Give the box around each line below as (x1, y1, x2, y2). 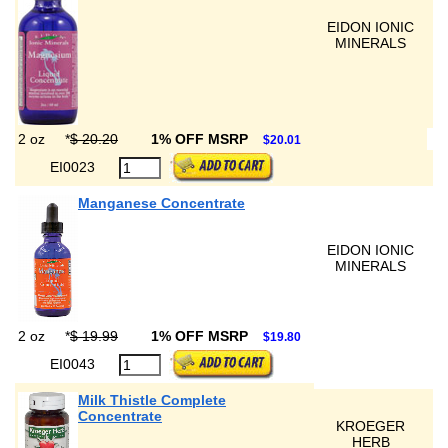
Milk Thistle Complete (78, 392, 226, 408)
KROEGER (336, 418, 405, 434)
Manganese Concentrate (78, 195, 245, 211)
